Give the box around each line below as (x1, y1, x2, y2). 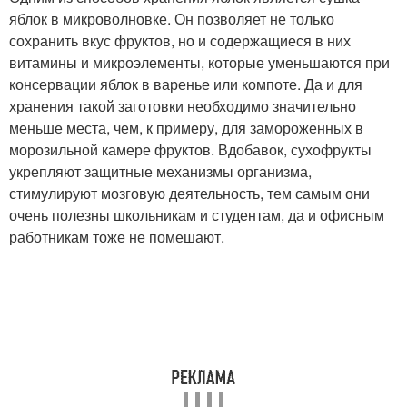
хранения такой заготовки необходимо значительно (9, 95, 356, 116)
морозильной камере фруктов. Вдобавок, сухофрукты (9, 139, 372, 160)
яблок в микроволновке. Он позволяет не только (9, 8, 334, 29)
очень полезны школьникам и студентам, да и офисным (9, 204, 384, 225)
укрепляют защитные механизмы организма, (9, 161, 312, 182)
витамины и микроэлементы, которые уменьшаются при (9, 52, 390, 73)
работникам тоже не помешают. (9, 226, 224, 247)
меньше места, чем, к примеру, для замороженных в (9, 117, 363, 138)
